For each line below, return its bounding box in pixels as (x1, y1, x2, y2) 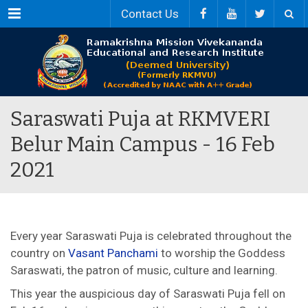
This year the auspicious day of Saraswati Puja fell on (10, 287, 285, 300)
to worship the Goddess (158, 246, 285, 260)
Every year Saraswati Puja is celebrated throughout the (10, 229, 291, 243)
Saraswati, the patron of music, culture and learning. (10, 263, 278, 277)
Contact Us (121, 7, 179, 21)
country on (10, 246, 68, 260)
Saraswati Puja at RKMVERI (10, 107, 270, 131)
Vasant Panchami (68, 246, 158, 260)
